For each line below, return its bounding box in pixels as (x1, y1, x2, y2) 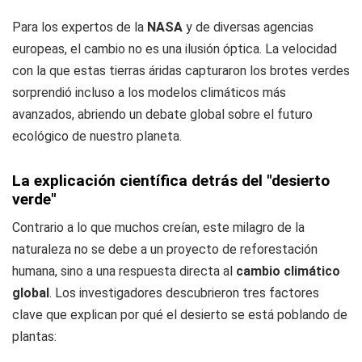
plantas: (12, 328, 57, 344)
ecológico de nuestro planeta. (12, 128, 182, 144)
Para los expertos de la (12, 19, 147, 35)
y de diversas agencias (183, 19, 314, 35)
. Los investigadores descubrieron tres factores (49, 284, 319, 301)
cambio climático (236, 263, 340, 279)
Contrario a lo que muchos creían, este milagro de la (12, 219, 305, 235)
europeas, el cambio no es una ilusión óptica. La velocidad (12, 40, 337, 57)
